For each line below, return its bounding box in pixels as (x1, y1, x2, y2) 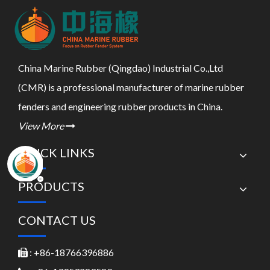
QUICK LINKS (18, 145, 95, 160)
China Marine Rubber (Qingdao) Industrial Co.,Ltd (18, 62, 223, 74)
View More (18, 120, 66, 131)
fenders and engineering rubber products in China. (18, 101, 222, 112)
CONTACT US (18, 213, 96, 227)
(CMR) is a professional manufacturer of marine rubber (18, 81, 244, 93)
